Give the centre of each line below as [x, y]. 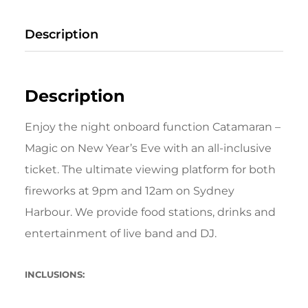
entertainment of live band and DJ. [121, 234]
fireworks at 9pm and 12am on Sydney [130, 191]
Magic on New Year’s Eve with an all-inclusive [148, 148]
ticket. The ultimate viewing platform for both [150, 170]
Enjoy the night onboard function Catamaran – [153, 127]
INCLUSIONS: [55, 275]
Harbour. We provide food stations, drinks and [150, 212]
